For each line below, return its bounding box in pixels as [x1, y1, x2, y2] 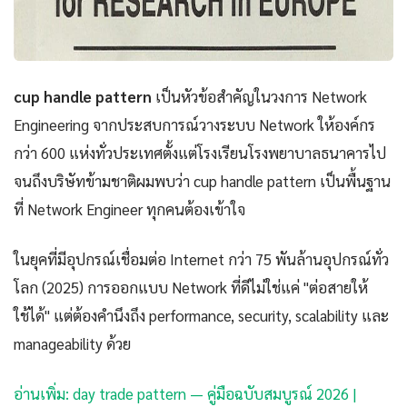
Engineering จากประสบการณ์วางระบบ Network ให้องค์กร [14, 114, 375, 135]
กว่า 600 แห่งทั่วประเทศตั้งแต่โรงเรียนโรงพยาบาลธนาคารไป [14, 143, 386, 164]
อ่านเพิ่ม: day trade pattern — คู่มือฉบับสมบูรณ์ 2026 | [14, 383, 356, 404]
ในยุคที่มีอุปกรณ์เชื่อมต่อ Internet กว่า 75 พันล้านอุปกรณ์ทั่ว [14, 249, 389, 270]
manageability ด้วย [14, 333, 131, 354]
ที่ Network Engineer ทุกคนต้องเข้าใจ [14, 199, 245, 220]
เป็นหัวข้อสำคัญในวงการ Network [152, 86, 367, 107]
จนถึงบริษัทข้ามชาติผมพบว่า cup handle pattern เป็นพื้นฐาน [14, 171, 391, 192]
